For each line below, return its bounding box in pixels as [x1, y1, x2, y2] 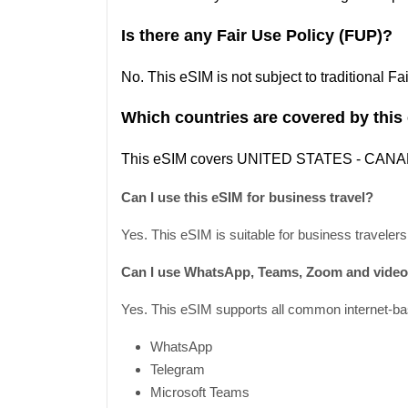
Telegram [150, 362, 205, 377]
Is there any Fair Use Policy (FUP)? [121, 26, 393, 45]
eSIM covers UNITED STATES [153, 151, 352, 167]
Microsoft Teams [150, 384, 250, 400]
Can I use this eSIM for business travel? [121, 189, 373, 205]
